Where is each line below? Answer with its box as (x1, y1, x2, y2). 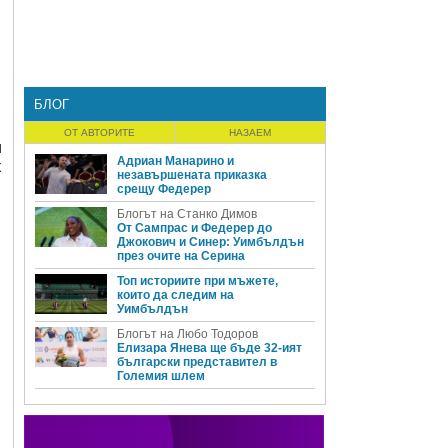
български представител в (117, 355, 277, 369)
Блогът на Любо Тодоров (117, 327, 258, 341)
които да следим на (117, 288, 234, 302)
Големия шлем (117, 369, 205, 383)
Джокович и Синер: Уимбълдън (117, 235, 304, 249)
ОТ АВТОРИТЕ (64, 127, 135, 138)
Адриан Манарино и (117, 154, 234, 168)
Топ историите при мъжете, (117, 274, 278, 288)
